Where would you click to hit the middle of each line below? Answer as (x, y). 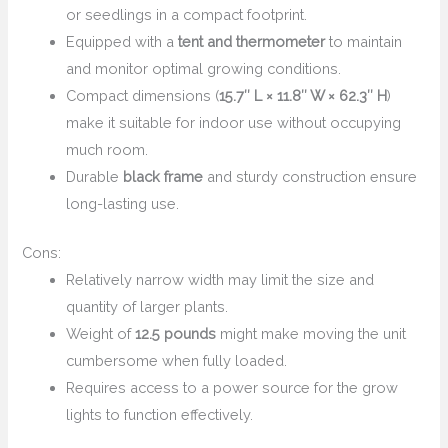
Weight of (101, 333)
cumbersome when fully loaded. (177, 360)
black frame (163, 177)
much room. (107, 150)
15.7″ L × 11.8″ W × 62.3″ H (303, 96)
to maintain (364, 42)
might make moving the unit (311, 333)
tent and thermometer (252, 42)
